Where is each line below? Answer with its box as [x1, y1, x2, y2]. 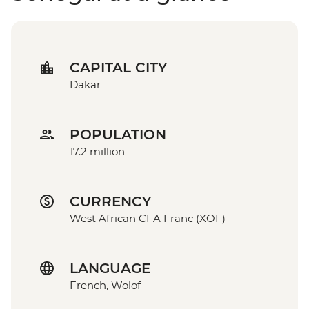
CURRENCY [70, 193, 151, 210]
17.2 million [70, 145, 125, 159]
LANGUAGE [70, 260, 150, 277]
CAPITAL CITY [70, 59, 167, 77]
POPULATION [70, 126, 166, 143]
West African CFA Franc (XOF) [70, 212, 226, 226]
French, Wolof [70, 279, 141, 292]
